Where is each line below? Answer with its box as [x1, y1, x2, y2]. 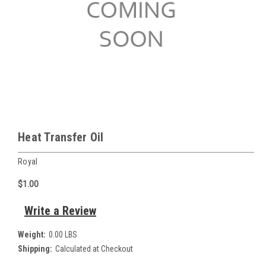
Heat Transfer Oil [18, 130, 104, 144]
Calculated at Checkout [55, 243, 133, 254]
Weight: [18, 229, 46, 239]
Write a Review [24, 203, 96, 218]
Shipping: [18, 243, 52, 254]
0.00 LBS [48, 229, 77, 239]
